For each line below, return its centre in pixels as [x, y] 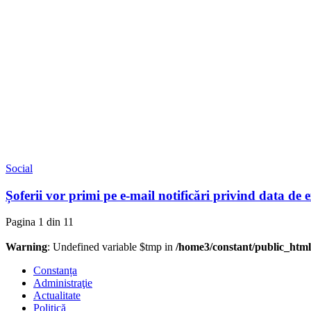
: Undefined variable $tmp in [111, 247]
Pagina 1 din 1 [37, 222]
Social [19, 168]
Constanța [55, 271]
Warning [26, 247]
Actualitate [57, 296]
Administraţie [63, 283]
